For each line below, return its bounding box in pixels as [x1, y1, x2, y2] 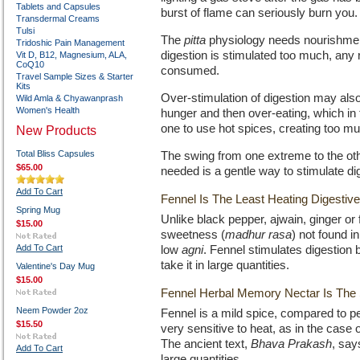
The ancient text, [161, 337, 251, 350]
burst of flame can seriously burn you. [161, 6, 358, 19]
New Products [16, 123, 96, 137]
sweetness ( [161, 228, 225, 241]
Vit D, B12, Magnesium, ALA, [16, 50, 127, 59]
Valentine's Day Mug [16, 261, 95, 271]
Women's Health [16, 105, 80, 115]
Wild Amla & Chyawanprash [16, 93, 123, 103]
